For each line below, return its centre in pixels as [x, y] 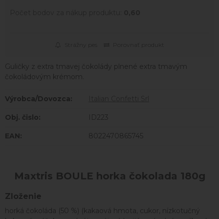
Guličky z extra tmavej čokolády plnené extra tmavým [96, 66]
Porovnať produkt [138, 44]
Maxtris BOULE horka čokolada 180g [109, 176]
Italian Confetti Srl [119, 99]
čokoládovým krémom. [44, 77]
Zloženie [23, 196]
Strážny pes [81, 44]
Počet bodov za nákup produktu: [67, 12]
